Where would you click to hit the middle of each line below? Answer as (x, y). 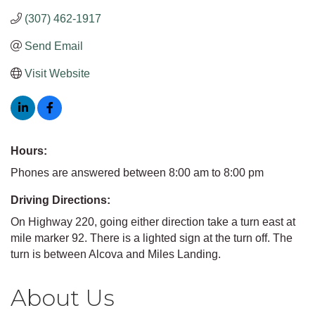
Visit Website (57, 73)
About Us (63, 297)
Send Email (54, 46)
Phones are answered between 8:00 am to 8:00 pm (137, 172)
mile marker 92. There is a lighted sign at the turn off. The (152, 238)
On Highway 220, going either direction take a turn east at (153, 221)
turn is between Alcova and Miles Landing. (116, 254)
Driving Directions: (60, 200)
